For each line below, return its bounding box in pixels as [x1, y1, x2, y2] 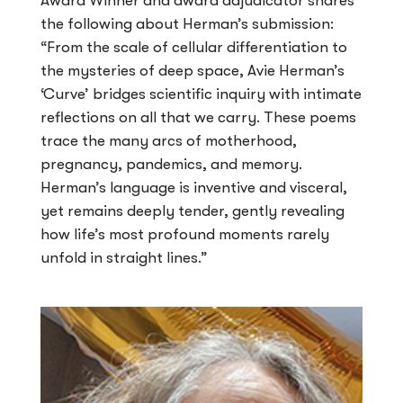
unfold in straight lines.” [40, 248, 208, 266]
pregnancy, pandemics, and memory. [40, 155, 302, 173]
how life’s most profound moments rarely [40, 225, 329, 243]
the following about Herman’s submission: [40, 14, 334, 32]
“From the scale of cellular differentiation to [40, 38, 347, 56]
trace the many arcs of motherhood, [40, 131, 297, 149]
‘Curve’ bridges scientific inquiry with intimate [40, 85, 362, 103]
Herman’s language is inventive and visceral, [40, 178, 347, 196]
